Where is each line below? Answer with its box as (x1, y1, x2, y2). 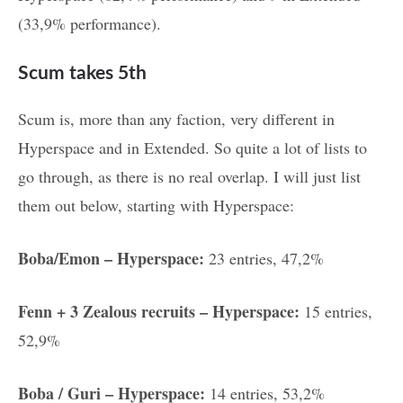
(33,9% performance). (18, 13, 161, 35)
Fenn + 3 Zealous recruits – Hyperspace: (18, 300, 300, 324)
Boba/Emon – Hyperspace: (18, 246, 204, 271)
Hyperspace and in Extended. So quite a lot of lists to (18, 137, 367, 159)
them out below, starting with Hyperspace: (18, 194, 294, 217)
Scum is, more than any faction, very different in (18, 108, 335, 130)
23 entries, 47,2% (204, 247, 324, 270)
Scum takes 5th (18, 64, 147, 84)
